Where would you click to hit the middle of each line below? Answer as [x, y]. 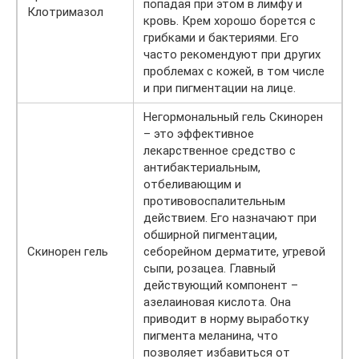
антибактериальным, [202, 167]
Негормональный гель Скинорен [233, 117]
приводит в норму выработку [226, 319]
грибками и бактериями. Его [221, 37]
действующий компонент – [221, 285]
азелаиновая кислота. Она [217, 302]
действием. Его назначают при [230, 218]
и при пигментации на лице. [220, 88]
